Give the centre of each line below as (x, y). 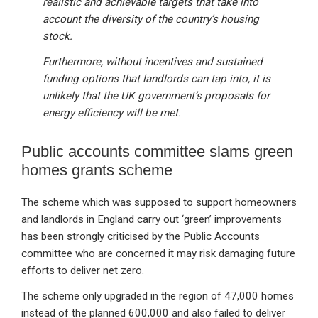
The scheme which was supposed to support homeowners (159, 203)
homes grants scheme (97, 170)
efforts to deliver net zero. (83, 271)
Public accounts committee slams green (157, 152)
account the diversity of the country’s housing (151, 20)
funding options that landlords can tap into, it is (157, 79)
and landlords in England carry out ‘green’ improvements (152, 220)
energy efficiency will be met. (112, 113)
